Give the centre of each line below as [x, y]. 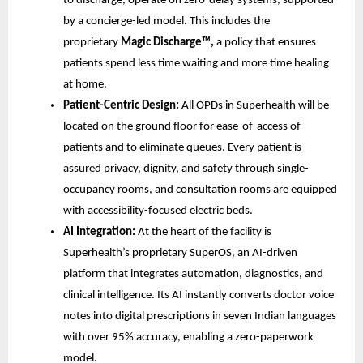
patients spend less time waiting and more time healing [196, 63]
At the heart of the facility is [203, 232]
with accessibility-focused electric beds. [158, 211]
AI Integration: [99, 232]
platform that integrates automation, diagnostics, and [193, 274]
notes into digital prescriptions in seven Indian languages [200, 316]
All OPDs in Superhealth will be [254, 105]
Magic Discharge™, [167, 42]
